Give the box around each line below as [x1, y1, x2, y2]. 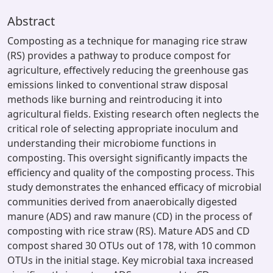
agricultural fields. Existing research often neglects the [7, 107, 259, 121]
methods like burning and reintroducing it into [7, 93, 222, 106]
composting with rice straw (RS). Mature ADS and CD [7, 224, 250, 238]
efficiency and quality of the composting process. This [7, 166, 255, 179]
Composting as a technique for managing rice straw [7, 34, 247, 48]
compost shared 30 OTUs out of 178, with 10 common [7, 239, 256, 252]
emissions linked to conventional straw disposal [7, 78, 228, 91]
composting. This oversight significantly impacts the [7, 151, 247, 165]
